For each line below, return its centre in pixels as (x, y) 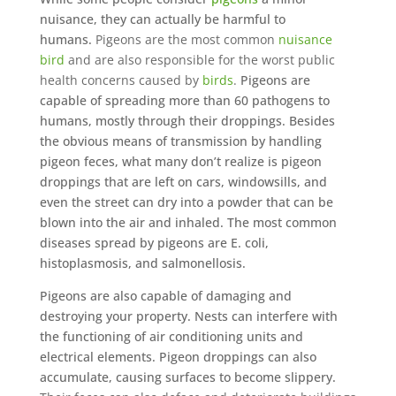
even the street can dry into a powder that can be (186, 202)
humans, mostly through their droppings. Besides (187, 121)
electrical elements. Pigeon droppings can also (178, 357)
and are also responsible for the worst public (199, 60)
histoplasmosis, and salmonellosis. (142, 263)
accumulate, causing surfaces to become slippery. (187, 377)
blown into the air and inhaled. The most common (188, 222)
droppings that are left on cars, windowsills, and (183, 182)
